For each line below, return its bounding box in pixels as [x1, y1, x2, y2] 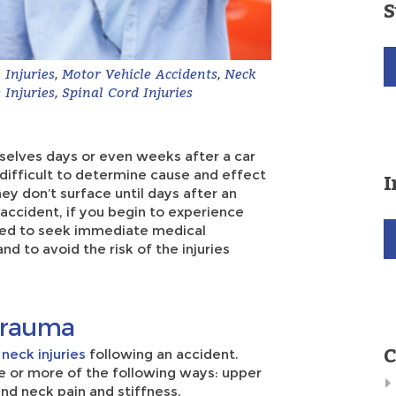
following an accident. [86, 346, 239, 363]
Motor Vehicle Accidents [62, 64, 217, 82]
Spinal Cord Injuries [62, 82, 193, 101]
